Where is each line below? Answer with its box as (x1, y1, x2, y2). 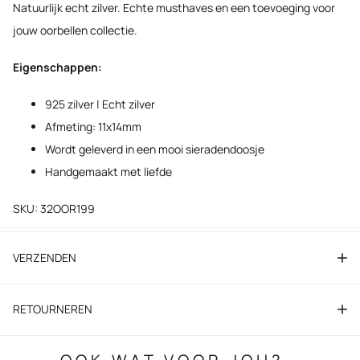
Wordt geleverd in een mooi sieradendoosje (45, 141, 264, 157)
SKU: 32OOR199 (13, 201, 95, 217)
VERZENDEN (13, 250, 76, 266)
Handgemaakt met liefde (45, 164, 172, 180)
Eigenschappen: (13, 59, 102, 76)
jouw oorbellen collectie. (13, 22, 140, 39)
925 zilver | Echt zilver (45, 96, 155, 112)
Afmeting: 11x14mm (45, 119, 141, 135)
